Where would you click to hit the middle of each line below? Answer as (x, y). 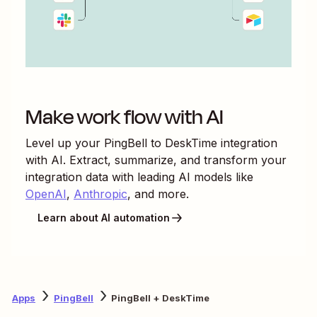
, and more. (158, 194)
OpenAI (46, 194)
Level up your (65, 143)
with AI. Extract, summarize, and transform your (156, 160)
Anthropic (100, 194)
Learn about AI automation (104, 218)
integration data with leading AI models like (139, 177)
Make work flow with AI (125, 117)
